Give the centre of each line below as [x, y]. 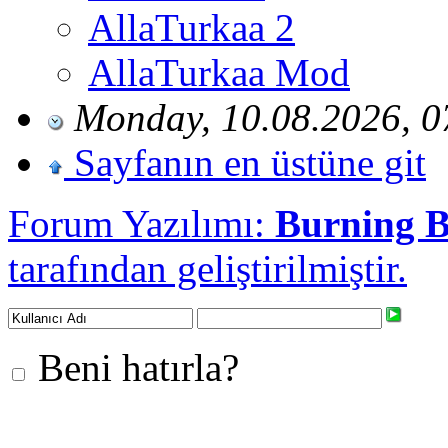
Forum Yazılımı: [141, 223]
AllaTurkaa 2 [191, 27]
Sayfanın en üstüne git [250, 162]
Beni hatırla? [133, 367]
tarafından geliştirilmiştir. [207, 268]
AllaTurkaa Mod [219, 72]
